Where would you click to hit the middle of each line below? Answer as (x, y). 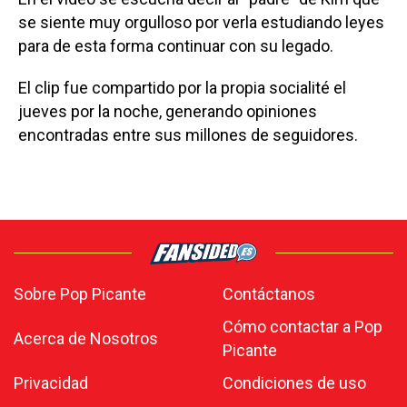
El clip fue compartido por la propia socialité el (182, 87)
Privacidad (51, 382)
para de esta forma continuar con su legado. (176, 45)
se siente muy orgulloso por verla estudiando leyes (201, 22)
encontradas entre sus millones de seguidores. (188, 134)
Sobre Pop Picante (80, 293)
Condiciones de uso (294, 382)
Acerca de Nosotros (86, 338)
